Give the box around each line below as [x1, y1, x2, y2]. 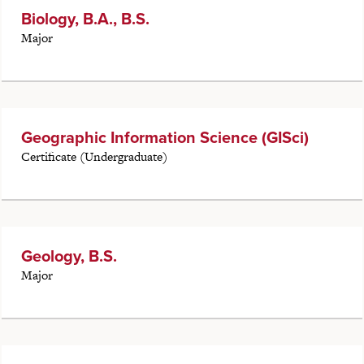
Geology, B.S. [20, 244, 117, 269]
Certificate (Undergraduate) [20, 148, 167, 166]
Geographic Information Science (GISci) [20, 125, 309, 150]
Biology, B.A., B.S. [20, 6, 149, 32]
